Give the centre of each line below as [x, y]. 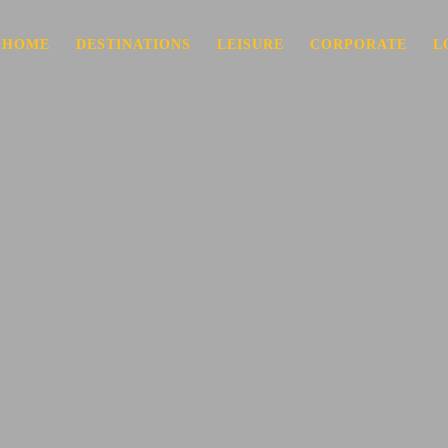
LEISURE [250, 44]
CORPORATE [358, 44]
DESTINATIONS [133, 44]
